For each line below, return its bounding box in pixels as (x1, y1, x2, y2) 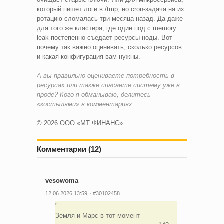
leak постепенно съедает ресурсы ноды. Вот (37, 33, 172, 41)
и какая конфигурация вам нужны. (37, 52, 142, 60)
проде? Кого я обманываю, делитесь (37, 90, 151, 98)
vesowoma (45, 176, 78, 184)
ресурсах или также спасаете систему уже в (37, 81, 180, 89)
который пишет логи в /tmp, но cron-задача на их (37, 5, 184, 13)
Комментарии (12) (37, 144, 101, 153)
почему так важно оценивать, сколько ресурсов (37, 43, 182, 51)
